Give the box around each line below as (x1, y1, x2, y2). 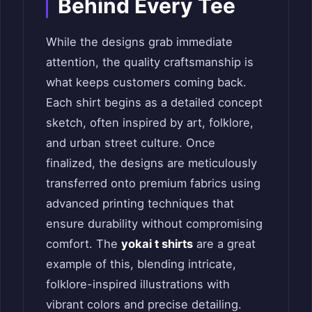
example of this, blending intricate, (46, 256, 236, 271)
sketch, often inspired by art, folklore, (46, 115, 253, 130)
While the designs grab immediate (46, 34, 233, 49)
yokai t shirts (121, 236, 193, 251)
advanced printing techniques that (46, 196, 234, 210)
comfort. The (46, 236, 121, 251)
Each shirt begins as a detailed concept (46, 95, 263, 109)
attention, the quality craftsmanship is (46, 54, 253, 69)
